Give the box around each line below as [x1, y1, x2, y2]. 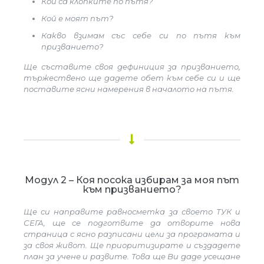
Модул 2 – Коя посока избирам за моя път [25, 174, 239, 186]
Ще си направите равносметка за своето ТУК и [24, 207, 240, 216]
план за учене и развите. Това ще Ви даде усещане [24, 252, 240, 261]
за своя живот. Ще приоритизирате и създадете [24, 240, 240, 250]
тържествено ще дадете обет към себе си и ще [24, 73, 240, 82]
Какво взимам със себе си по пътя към [41, 31, 240, 40]
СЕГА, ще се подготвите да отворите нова [24, 218, 240, 227]
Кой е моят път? [41, 14, 115, 23]
